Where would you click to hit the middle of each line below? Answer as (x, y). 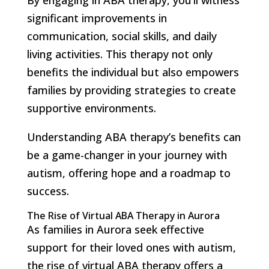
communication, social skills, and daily (122, 36)
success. (48, 191)
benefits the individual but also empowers (133, 72)
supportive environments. (91, 108)
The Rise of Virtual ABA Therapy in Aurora (123, 215)
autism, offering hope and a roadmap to (128, 173)
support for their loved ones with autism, (131, 247)
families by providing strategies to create (131, 90)
